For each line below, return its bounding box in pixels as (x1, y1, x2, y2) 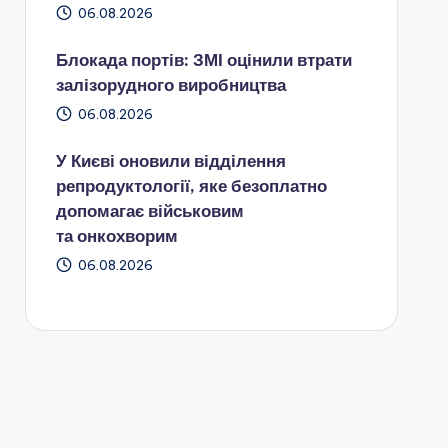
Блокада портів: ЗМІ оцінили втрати (55, 49, 352, 71)
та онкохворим (55, 225, 178, 247)
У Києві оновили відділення (55, 150, 286, 172)
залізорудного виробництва (55, 74, 286, 96)
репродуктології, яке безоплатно (55, 175, 327, 197)
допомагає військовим (55, 200, 244, 222)
